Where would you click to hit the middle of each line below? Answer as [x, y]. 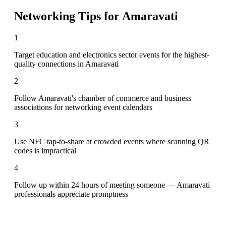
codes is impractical [45, 150]
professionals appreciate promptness [71, 194]
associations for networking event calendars [83, 107]
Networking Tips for [68, 16]
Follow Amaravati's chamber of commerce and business [103, 98]
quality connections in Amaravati [66, 64]
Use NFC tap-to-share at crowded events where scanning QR [112, 141]
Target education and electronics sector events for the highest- [112, 54]
